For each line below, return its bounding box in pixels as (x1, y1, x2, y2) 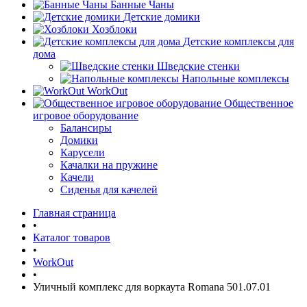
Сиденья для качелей (60, 184, 158, 195)
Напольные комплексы (182, 73, 289, 84)
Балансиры (60, 122, 112, 134)
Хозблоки (92, 23, 137, 35)
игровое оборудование (33, 110, 138, 121)
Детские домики (123, 11, 200, 23)
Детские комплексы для (183, 36, 294, 47)
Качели (60, 171, 94, 183)
